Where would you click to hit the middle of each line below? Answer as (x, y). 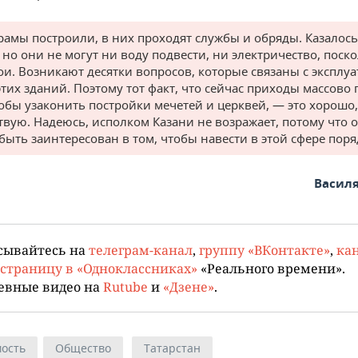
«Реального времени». (271, 268)
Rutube (125, 286)
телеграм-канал (141, 250)
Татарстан (172, 348)
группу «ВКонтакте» (265, 250)
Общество (83, 348)
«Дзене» (189, 286)
